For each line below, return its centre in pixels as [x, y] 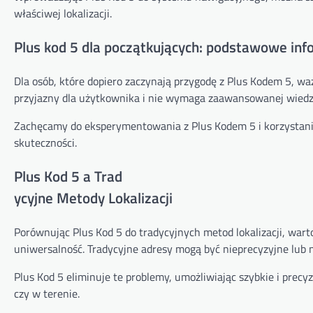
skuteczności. [45, 142]
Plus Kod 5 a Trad [68, 176]
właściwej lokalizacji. [63, 14]
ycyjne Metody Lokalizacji [93, 197]
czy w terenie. [47, 293]
